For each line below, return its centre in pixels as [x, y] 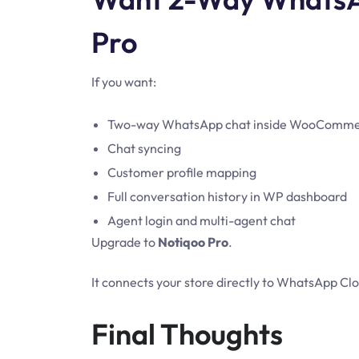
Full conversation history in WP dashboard [227, 196]
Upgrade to [125, 242]
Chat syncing [144, 148]
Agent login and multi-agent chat [202, 220]
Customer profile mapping [182, 172]
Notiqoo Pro [193, 242]
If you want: [124, 82]
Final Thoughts [187, 334]
